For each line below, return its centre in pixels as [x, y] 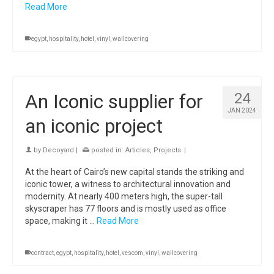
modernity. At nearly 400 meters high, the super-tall [124, 196]
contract [43, 253]
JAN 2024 [242, 110]
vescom [132, 253]
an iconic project [94, 126]
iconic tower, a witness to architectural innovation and [128, 184]
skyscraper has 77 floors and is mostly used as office [126, 209]
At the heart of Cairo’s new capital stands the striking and [135, 172]
